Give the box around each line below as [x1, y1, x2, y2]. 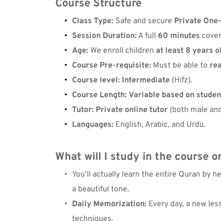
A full [137, 31, 158, 41]
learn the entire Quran [122, 169, 200, 180]
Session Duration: [72, 31, 137, 41]
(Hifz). [170, 75, 192, 85]
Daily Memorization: [72, 199, 147, 209]
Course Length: [72, 90, 127, 100]
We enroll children [88, 45, 156, 56]
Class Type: [72, 16, 113, 26]
